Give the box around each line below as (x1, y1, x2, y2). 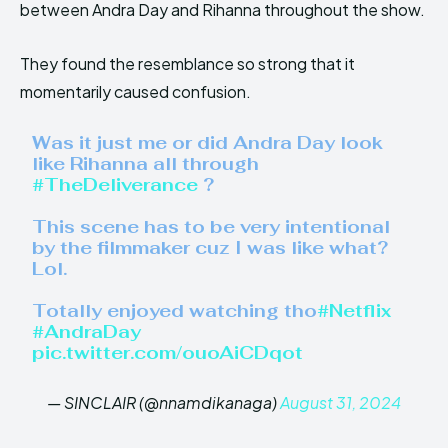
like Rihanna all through (32, 152, 260, 176)
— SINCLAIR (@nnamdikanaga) (47, 392, 280, 414)
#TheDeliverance (32, 173, 199, 197)
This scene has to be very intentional (32, 215, 391, 239)
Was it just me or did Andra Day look (32, 131, 384, 155)
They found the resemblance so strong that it (20, 53, 355, 75)
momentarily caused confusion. (20, 81, 251, 103)
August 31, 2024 (280, 392, 401, 414)
